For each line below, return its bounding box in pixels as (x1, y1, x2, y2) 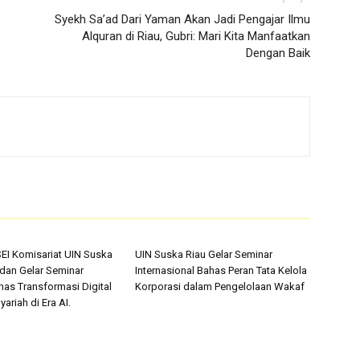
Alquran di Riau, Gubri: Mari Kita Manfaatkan (82, 29, 310, 43)
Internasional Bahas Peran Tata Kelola (135, 264, 307, 276)
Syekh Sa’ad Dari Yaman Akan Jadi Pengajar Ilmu (55, 12, 310, 27)
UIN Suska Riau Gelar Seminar (135, 248, 272, 260)
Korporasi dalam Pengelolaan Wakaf (135, 280, 305, 292)
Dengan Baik (246, 46, 310, 60)
